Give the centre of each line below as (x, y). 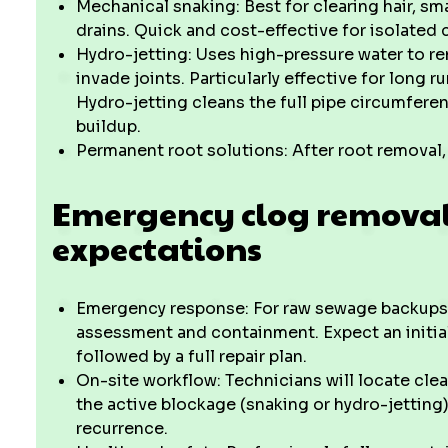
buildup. (108, 126)
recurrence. (122, 428)
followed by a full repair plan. (191, 356)
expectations (157, 247)
